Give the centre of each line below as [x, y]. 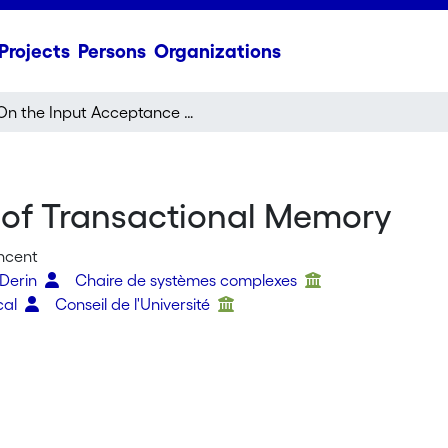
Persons [111, 51]
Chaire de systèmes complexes [188, 280]
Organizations [217, 51]
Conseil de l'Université [135, 304]
